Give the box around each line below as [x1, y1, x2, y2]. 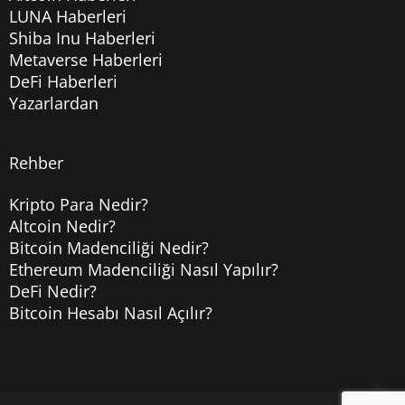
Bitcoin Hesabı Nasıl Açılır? [9, 301, 212, 324]
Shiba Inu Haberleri [9, 26, 155, 49]
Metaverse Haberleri [9, 48, 163, 71]
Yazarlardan [9, 91, 99, 114]
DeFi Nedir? [9, 279, 97, 302]
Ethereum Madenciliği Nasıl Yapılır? [9, 258, 278, 280]
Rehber [9, 151, 63, 174]
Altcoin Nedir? [9, 214, 116, 237]
